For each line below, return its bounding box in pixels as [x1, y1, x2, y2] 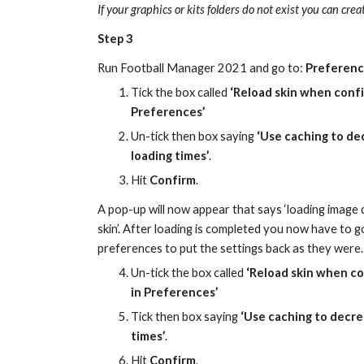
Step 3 [97, 32, 133, 45]
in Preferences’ [131, 285, 219, 299]
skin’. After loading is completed [97, 222, 261, 236]
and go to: [246, 61, 305, 75]
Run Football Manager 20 [97, 61, 232, 75]
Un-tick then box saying [131, 129, 258, 143]
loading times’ [131, 149, 210, 162]
